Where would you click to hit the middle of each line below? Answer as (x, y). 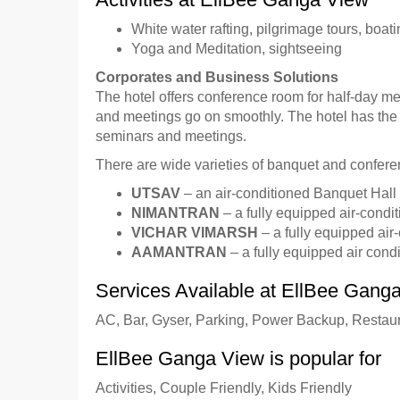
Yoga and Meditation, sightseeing (237, 49)
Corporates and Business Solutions (217, 77)
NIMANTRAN (175, 213)
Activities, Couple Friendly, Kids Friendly (224, 388)
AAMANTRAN (181, 252)
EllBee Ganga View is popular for (238, 358)
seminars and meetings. (171, 136)
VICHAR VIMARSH (195, 233)
